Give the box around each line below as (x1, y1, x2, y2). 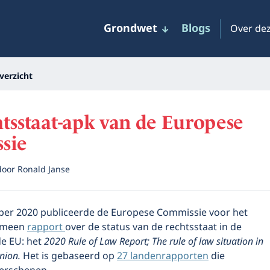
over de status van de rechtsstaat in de (65, 219, 242, 235)
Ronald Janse (17, 163, 70, 177)
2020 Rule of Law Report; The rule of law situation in (44, 234, 263, 250)
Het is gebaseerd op (20, 248, 117, 264)
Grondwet (104, 20, 157, 37)
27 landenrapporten (117, 248, 209, 264)
